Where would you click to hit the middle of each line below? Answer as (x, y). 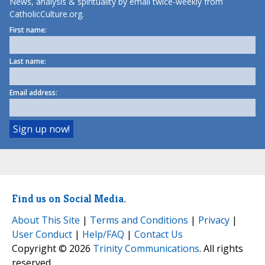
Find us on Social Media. (69, 198)
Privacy (214, 220)
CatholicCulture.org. (47, 14)
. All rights (221, 249)
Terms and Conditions (139, 220)
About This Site (46, 220)
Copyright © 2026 (52, 249)
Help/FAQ (103, 235)
